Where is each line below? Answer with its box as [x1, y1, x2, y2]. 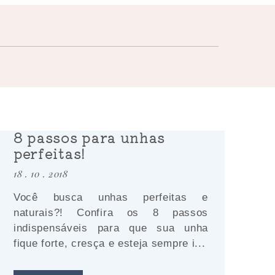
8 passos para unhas [14, 127, 165, 147]
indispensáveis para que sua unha [14, 222, 208, 234]
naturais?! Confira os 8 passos [14, 207, 208, 219]
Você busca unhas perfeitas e [14, 192, 208, 203]
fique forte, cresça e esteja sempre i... [14, 238, 206, 249]
